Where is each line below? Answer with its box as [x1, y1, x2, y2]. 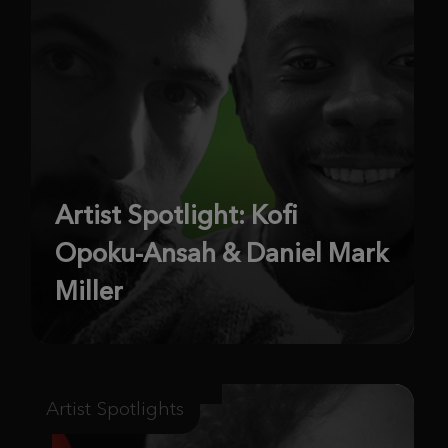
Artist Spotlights [46, 396, 184, 420]
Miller [55, 274, 123, 307]
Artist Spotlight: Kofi [55, 198, 298, 231]
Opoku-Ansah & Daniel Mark [55, 236, 388, 269]
